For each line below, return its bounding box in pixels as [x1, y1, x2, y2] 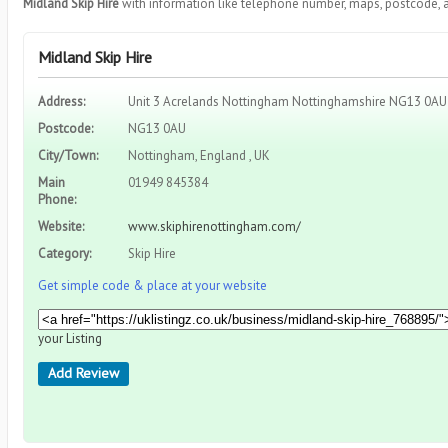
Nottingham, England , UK [128, 147, 270, 164]
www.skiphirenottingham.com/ [128, 218, 301, 235]
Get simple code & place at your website [38, 277, 267, 294]
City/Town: [38, 147, 98, 164]
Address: [38, 93, 85, 110]
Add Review [48, 364, 119, 382]
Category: [38, 245, 91, 262]
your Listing [38, 330, 102, 347]
